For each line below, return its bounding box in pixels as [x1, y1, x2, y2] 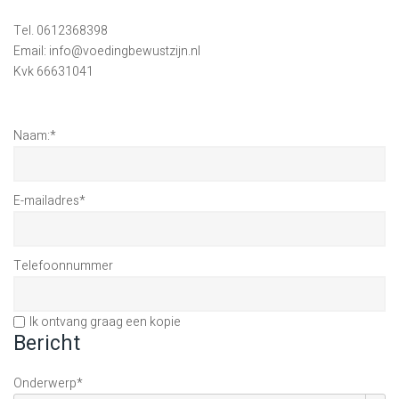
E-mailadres [12, 191, 79, 210]
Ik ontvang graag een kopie [28, 313, 181, 331]
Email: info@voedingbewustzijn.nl [12, 42, 200, 61]
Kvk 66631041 [12, 62, 94, 81]
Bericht [12, 329, 80, 359]
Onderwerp [12, 374, 77, 393]
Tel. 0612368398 [12, 21, 108, 40]
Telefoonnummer [12, 256, 113, 275]
